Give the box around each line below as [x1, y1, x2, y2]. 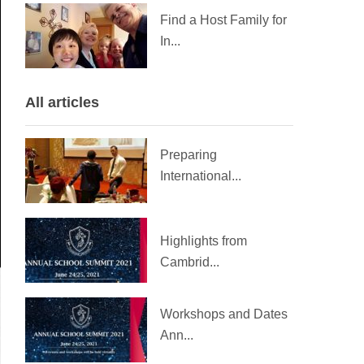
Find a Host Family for [160, 13, 287, 27]
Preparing [160, 148, 217, 162]
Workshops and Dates [160, 307, 288, 321]
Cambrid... [160, 255, 219, 269]
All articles [25, 94, 99, 110]
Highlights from [160, 234, 247, 248]
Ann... [160, 328, 193, 342]
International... [160, 169, 241, 183]
